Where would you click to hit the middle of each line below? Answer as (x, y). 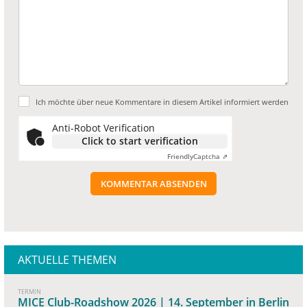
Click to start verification (140, 140)
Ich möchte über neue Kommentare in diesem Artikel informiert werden (162, 101)
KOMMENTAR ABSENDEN (153, 184)
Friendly (180, 156)
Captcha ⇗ (210, 156)
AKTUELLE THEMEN (67, 259)
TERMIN (29, 291)
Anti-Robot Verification (103, 127)
